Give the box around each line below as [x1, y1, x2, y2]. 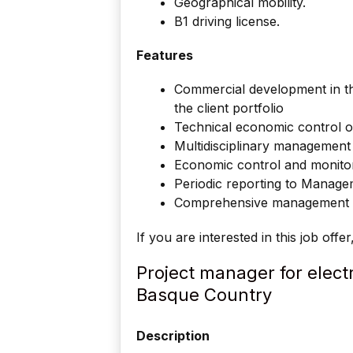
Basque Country [136, 284, 272, 305]
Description [136, 327, 210, 344]
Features [136, 47, 193, 64]
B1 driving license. [174, 13, 280, 29]
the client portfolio [174, 100, 288, 117]
